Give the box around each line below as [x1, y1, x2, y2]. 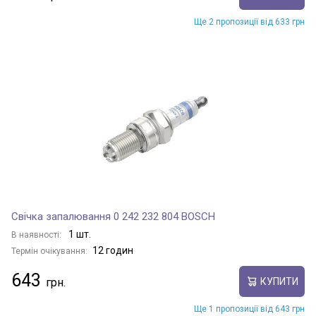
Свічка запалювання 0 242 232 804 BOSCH [11, 210, 215, 223]
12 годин [92, 245, 133, 256]
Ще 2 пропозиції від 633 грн [194, 17, 305, 27]
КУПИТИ [260, 275, 298, 287]
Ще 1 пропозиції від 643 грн [194, 304, 305, 314]
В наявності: [11, 230, 63, 240]
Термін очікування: [11, 246, 87, 256]
